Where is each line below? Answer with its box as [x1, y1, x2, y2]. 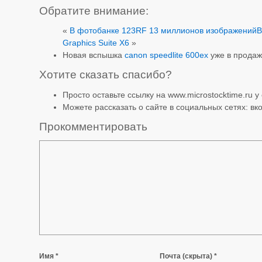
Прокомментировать [39, 120, 148, 133]
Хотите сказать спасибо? [39, 68, 173, 81]
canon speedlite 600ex [125, 50, 209, 60]
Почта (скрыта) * [159, 251, 217, 260]
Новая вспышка [63, 50, 125, 60]
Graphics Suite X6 [63, 37, 130, 47]
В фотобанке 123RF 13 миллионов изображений [70, 25, 257, 35]
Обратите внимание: [39, 4, 149, 17]
